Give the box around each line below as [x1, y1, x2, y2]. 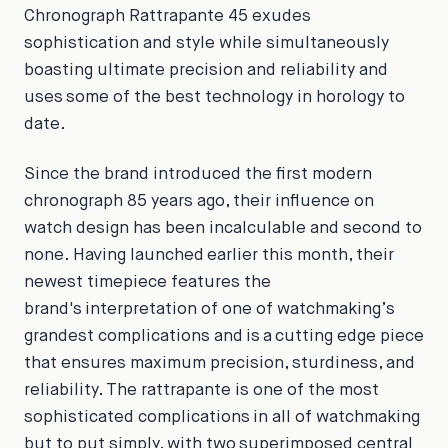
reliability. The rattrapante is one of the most [24, 381, 379, 399]
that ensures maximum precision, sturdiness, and [24, 354, 415, 372]
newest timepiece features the [24, 273, 271, 291]
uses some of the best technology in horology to [24, 89, 405, 107]
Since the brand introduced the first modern [24, 165, 372, 183]
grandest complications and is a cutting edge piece [24, 327, 424, 345]
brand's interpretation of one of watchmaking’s [24, 300, 395, 318]
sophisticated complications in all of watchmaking [24, 408, 420, 426]
